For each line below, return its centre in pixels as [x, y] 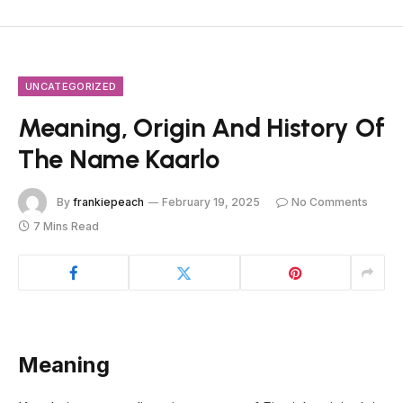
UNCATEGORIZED [71, 87]
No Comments [330, 201]
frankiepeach [108, 201]
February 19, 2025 [211, 201]
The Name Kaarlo [119, 159]
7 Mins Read [66, 227]
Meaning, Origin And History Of [201, 128]
